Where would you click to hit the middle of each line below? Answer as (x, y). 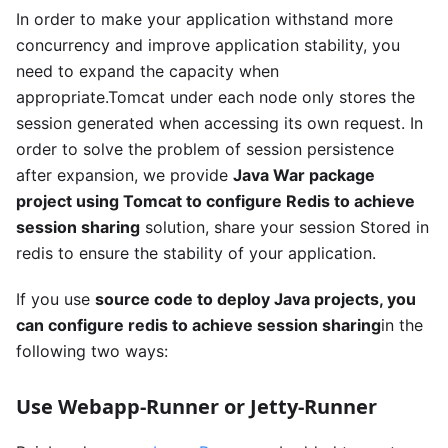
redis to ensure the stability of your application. (196, 253)
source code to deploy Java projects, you (255, 299)
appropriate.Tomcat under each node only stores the (215, 97)
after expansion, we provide (124, 175)
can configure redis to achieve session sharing (198, 325)
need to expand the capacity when (147, 71)
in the (402, 325)
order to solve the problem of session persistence (205, 149)
